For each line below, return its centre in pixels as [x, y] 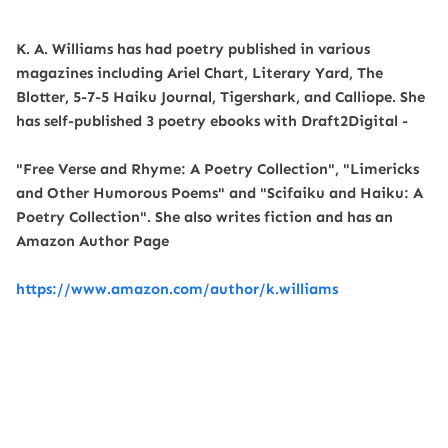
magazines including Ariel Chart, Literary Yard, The [199, 73]
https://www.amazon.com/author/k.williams [177, 289]
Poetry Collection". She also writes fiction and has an [204, 217]
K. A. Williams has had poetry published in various [193, 49]
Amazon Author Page [92, 241]
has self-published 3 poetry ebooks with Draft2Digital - [212, 121]
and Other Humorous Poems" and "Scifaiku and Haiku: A [219, 193]
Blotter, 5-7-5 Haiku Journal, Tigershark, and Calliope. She [220, 97]
